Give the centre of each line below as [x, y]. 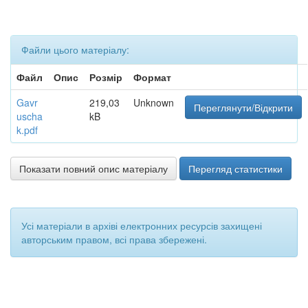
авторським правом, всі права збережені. [114, 239]
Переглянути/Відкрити [243, 107]
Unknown [154, 102]
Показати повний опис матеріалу [93, 168]
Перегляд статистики [235, 168]
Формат [152, 77]
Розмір [106, 77]
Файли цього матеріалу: [75, 49]
